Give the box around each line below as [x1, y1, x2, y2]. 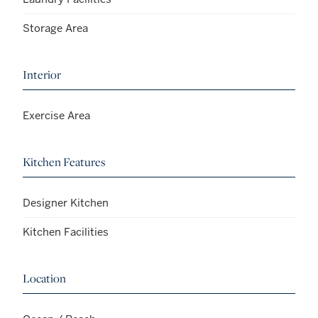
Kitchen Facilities [23, 225, 109, 239]
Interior [23, 67, 61, 83]
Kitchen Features [23, 154, 105, 170]
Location [23, 270, 66, 287]
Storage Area [23, 21, 88, 35]
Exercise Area [23, 109, 90, 123]
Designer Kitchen [23, 196, 109, 210]
